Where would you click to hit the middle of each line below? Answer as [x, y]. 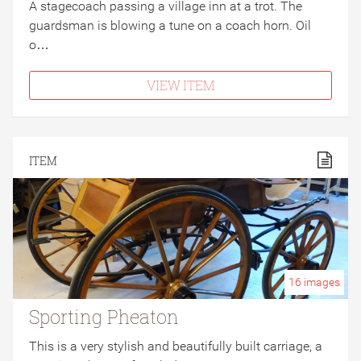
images [321, 282]
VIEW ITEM [180, 85]
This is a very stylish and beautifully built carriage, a [176, 346]
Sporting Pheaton [104, 317]
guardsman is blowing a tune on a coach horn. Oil [170, 25]
